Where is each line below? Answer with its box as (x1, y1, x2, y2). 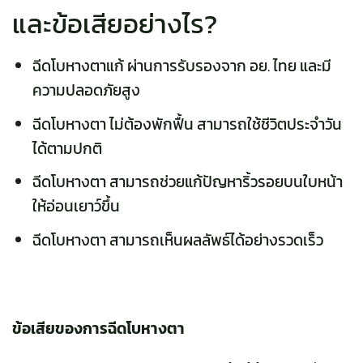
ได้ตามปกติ (32, 136, 102, 160)
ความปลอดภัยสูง (32, 78, 140, 102)
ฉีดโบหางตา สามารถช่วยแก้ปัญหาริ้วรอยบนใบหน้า (32, 170, 343, 194)
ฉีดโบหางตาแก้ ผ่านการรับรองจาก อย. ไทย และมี (32, 53, 331, 78)
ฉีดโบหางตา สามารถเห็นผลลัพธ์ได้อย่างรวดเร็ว (32, 228, 323, 252)
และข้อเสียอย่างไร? (12, 3, 217, 44)
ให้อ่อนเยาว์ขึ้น (32, 194, 120, 219)
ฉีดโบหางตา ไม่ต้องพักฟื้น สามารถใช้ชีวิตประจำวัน (32, 112, 342, 136)
